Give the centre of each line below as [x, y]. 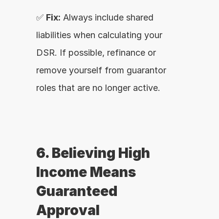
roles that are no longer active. [98, 88]
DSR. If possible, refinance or [96, 53]
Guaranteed [77, 191]
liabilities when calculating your [99, 35]
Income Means [86, 172]
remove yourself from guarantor [101, 70]
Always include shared [107, 17]
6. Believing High [93, 153]
